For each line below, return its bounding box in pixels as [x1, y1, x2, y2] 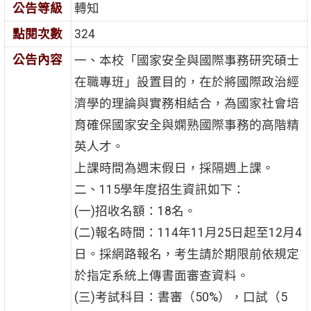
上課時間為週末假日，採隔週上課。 [74, 161, 274, 176]
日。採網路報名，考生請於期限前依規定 [74, 247, 299, 262]
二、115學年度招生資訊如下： [74, 183, 245, 197]
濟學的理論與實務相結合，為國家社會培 [74, 96, 299, 111]
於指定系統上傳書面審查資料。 [74, 269, 249, 283]
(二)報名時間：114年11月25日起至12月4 [74, 226, 302, 240]
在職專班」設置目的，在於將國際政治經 [74, 75, 299, 90]
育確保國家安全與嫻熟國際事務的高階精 [74, 118, 299, 133]
